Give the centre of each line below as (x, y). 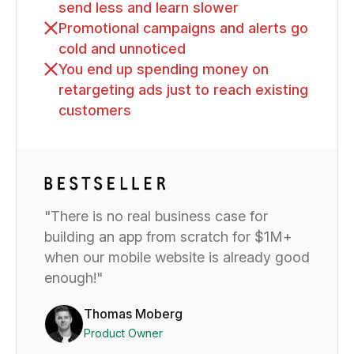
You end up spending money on (164, 70)
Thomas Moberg (133, 314)
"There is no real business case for (156, 216)
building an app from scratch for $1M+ (168, 236)
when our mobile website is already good (177, 257)
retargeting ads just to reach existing (183, 90)
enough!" (77, 277)
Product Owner (123, 333)
